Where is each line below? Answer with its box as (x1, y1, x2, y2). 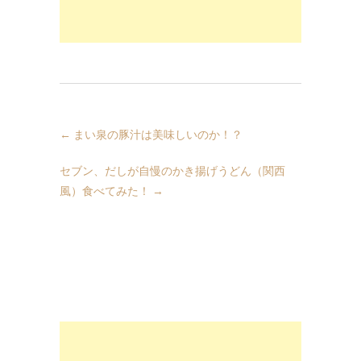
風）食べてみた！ (60, 184, 152, 198)
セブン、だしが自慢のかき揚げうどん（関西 (60, 164, 285, 178)
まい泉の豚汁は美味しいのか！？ (71, 127, 243, 142)
